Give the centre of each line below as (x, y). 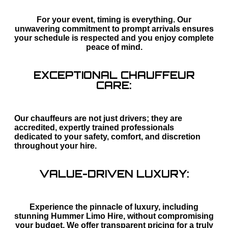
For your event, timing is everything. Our (114, 20)
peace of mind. (114, 47)
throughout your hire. (55, 146)
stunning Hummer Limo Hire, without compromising (114, 216)
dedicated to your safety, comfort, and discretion (107, 137)
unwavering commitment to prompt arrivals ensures (114, 29)
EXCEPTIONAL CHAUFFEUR (114, 75)
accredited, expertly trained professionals (94, 128)
